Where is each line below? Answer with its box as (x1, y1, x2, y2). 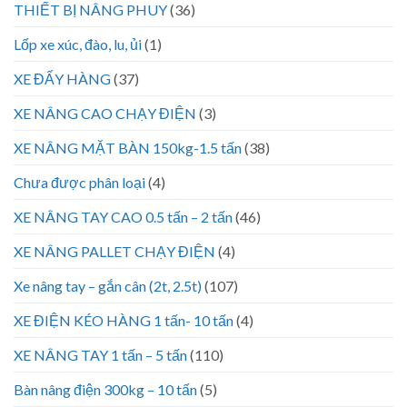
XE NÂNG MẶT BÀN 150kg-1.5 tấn (14, 139, 242, 157)
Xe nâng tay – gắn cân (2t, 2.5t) (14, 277, 202, 295)
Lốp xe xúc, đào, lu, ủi (14, 35, 142, 54)
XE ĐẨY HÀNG (14, 70, 111, 88)
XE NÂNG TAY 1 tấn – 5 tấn (14, 346, 187, 364)
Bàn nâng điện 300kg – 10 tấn (14, 381, 197, 399)
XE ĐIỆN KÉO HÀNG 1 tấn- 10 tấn (14, 312, 233, 330)
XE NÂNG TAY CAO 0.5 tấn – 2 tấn (14, 208, 233, 226)
